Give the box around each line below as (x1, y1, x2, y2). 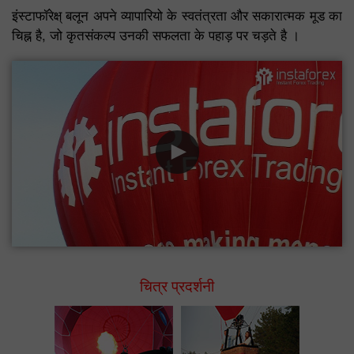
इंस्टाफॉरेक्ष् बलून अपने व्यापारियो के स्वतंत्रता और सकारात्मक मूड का (12, 5, 342, 24)
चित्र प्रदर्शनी (140, 273, 214, 296)
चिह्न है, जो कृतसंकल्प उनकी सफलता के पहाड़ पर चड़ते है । (12, 24, 299, 44)
